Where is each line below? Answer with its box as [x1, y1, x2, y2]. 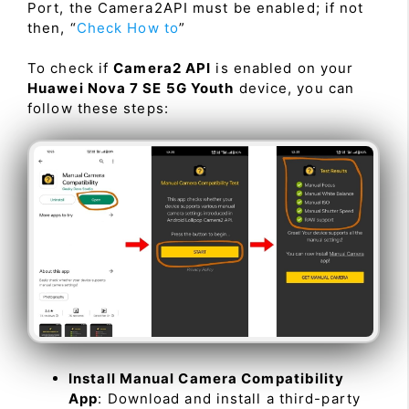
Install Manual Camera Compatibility [68, 370, 345, 388]
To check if [27, 59, 114, 77]
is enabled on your [211, 59, 354, 77]
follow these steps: [27, 100, 169, 117]
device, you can [234, 79, 355, 97]
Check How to [76, 18, 179, 37]
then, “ [27, 18, 77, 37]
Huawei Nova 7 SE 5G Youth [27, 79, 235, 97]
